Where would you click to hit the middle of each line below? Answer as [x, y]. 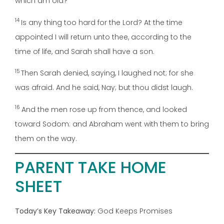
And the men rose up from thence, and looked [104, 109]
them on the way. [46, 138]
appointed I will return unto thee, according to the [103, 37]
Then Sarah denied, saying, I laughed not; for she [107, 73]
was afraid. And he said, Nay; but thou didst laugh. [104, 88]
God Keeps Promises [134, 211]
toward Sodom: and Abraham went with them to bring [112, 124]
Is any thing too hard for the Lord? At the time [102, 22]
